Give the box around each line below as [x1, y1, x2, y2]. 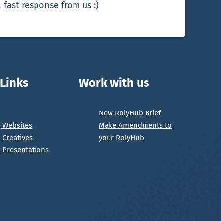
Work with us [79, 75, 149, 90]
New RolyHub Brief [99, 108, 161, 117]
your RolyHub [99, 133, 144, 142]
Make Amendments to [99, 120, 172, 130]
